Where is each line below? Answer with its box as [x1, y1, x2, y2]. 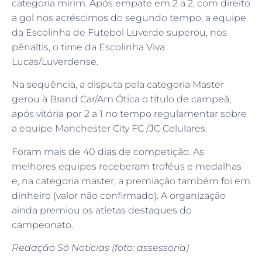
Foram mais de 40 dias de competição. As [12, 146, 204, 157]
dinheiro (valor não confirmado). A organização [12, 189, 226, 201]
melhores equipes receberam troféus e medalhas [12, 160, 242, 172]
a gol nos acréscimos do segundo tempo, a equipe [12, 12, 246, 23]
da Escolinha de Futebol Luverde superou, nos [12, 26, 227, 38]
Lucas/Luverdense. [12, 56, 98, 67]
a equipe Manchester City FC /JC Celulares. [12, 123, 207, 135]
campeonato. [12, 219, 73, 230]
